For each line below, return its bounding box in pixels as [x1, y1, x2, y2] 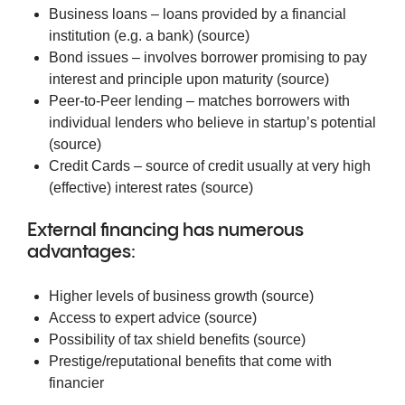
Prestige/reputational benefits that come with [49, 353, 332, 369]
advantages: [27, 243, 136, 262]
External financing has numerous [27, 221, 304, 240]
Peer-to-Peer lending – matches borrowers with [49, 93, 350, 108]
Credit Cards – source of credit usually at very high [49, 158, 371, 174]
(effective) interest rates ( [49, 180, 205, 195]
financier [49, 375, 104, 391]
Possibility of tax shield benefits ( [49, 332, 258, 347]
